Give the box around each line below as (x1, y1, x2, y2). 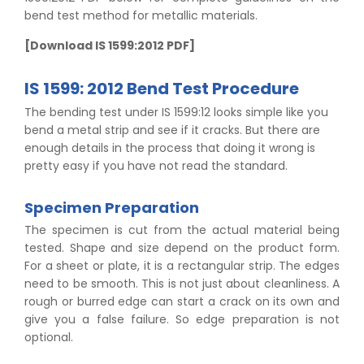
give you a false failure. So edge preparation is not (24, 311, 340, 328)
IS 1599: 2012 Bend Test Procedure (24, 77, 299, 101)
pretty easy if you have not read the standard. (24, 158, 288, 175)
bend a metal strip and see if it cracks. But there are (24, 122, 320, 139)
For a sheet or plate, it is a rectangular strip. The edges (24, 258, 340, 275)
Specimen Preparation (24, 197, 199, 219)
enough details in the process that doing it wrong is (24, 140, 315, 157)
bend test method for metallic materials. (24, 7, 258, 24)
